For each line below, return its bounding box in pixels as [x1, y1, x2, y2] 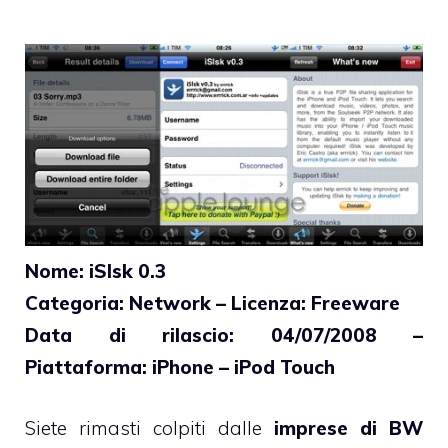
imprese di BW [274, 415, 423, 440]
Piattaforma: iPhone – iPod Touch [25, 355, 335, 380]
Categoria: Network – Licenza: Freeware [25, 291, 400, 316]
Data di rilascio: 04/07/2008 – [25, 323, 423, 348]
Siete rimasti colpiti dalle [25, 415, 274, 440]
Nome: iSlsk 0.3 [25, 259, 166, 284]
